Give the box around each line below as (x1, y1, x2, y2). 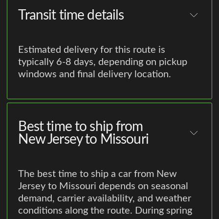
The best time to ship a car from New (18, 169, 177, 179)
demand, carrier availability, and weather (18, 193, 192, 203)
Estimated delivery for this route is (18, 45, 166, 55)
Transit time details (18, 8, 124, 22)
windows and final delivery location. (18, 69, 172, 80)
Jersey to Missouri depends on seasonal (18, 181, 189, 191)
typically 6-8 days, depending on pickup (18, 57, 188, 67)
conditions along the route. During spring (18, 205, 193, 216)
